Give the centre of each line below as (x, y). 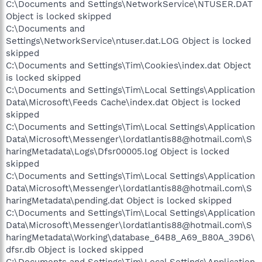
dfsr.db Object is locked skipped (75, 249)
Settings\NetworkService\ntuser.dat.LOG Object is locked (128, 41)
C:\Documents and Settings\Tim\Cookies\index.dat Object (128, 65)
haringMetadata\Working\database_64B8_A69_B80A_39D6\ (130, 237)
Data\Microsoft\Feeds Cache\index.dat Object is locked (123, 102)
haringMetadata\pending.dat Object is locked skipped (119, 200)
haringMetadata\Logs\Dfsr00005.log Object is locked (118, 151)
